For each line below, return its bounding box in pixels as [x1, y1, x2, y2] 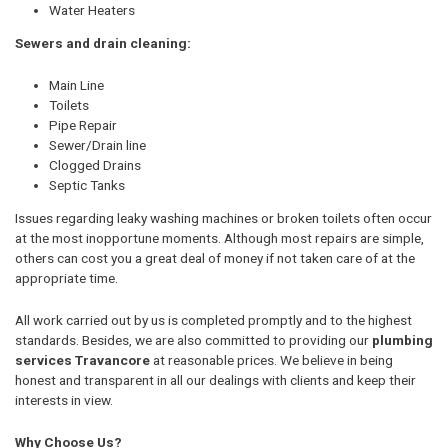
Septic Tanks [49, 176, 125, 193]
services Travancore [15, 352, 150, 369]
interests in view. [15, 392, 113, 409]
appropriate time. [15, 270, 118, 287]
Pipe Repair [49, 116, 117, 133]
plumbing [372, 332, 433, 349]
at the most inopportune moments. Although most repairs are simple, [15, 230, 424, 247]
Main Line [49, 76, 104, 93]
